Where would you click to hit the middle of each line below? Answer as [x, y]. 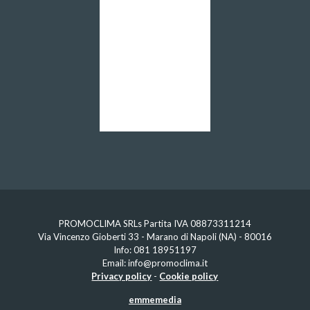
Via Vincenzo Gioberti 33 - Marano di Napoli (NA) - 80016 [155, 237]
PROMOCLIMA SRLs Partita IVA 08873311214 [155, 224]
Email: [115, 263]
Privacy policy [122, 276]
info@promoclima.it [167, 263]
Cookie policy [189, 276]
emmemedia [155, 300]
